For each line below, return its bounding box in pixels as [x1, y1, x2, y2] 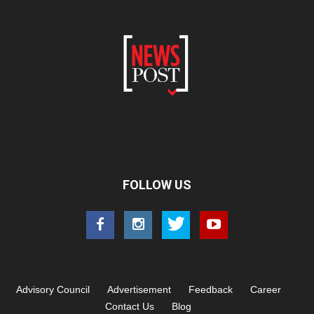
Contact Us [105, 301, 154, 313]
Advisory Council [15, 284, 90, 296]
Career [250, 284, 281, 296]
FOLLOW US [123, 177, 191, 193]
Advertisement [107, 284, 171, 296]
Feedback [188, 284, 233, 296]
